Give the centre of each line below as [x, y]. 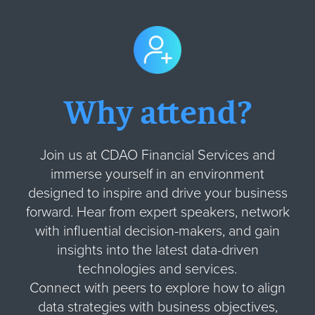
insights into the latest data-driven [157, 250]
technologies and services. [157, 269]
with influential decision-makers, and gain [157, 231]
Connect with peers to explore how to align [157, 288]
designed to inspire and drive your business [157, 193]
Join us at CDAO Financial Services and [157, 155]
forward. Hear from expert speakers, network [157, 212]
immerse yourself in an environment [157, 174]
